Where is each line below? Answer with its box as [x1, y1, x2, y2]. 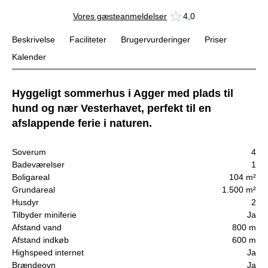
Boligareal [12, 172, 50, 182]
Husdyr [12, 197, 39, 208]
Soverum [12, 147, 46, 157]
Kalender [12, 52, 46, 62]
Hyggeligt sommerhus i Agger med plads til [12, 87, 233, 99]
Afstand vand [12, 223, 62, 233]
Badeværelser [12, 160, 65, 170]
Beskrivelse [12, 35, 55, 45]
